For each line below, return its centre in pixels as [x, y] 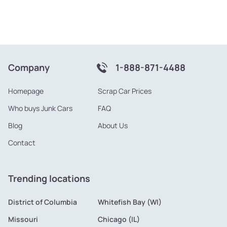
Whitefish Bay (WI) [129, 202]
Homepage [26, 91]
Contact [22, 143]
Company [29, 68]
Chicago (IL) [119, 219]
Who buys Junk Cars [40, 108]
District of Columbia [43, 202]
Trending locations [49, 179]
